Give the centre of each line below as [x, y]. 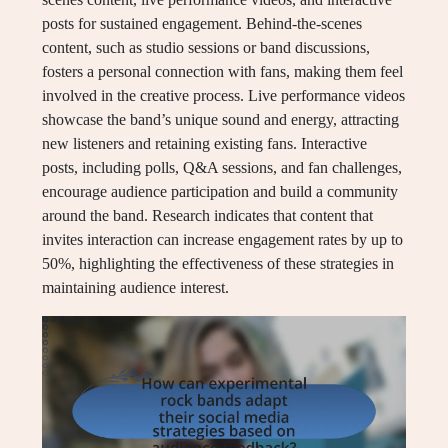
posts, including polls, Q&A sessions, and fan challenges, [222, 168]
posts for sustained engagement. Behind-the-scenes [202, 24]
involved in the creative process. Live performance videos [223, 96]
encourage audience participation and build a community [220, 192]
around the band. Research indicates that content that [207, 216]
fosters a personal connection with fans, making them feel [222, 72]
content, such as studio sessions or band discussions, [206, 48]
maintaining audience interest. [135, 288]
